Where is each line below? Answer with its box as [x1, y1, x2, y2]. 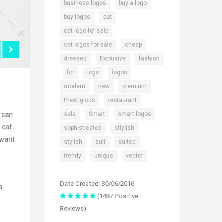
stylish [64, 138, 82, 146]
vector [126, 152, 143, 160]
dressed [64, 55, 87, 62]
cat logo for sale [64, 27, 109, 35]
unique [94, 152, 113, 160]
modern [64, 83, 85, 90]
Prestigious [64, 97, 95, 104]
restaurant [108, 97, 137, 104]
